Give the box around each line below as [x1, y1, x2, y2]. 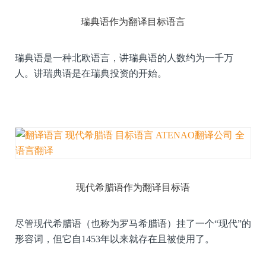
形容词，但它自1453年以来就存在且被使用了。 [15, 233, 214, 244]
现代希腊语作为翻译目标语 [76, 182, 190, 192]
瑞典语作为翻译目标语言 [81, 16, 185, 27]
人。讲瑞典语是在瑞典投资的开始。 [15, 68, 167, 78]
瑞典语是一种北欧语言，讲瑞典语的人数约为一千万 [15, 52, 233, 63]
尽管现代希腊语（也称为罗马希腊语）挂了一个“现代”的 [15, 218, 251, 229]
